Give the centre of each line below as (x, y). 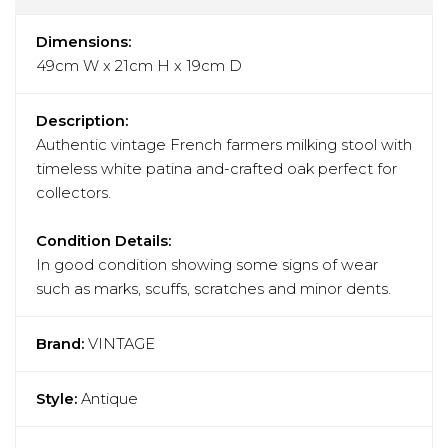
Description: (82, 120)
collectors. (73, 192)
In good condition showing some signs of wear (207, 264)
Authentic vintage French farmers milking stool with (224, 144)
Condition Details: (103, 240)
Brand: (60, 343)
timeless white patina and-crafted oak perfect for (216, 168)
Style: (56, 398)
